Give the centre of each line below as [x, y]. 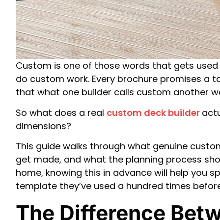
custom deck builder [154, 112]
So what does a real [61, 112]
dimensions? [43, 126]
